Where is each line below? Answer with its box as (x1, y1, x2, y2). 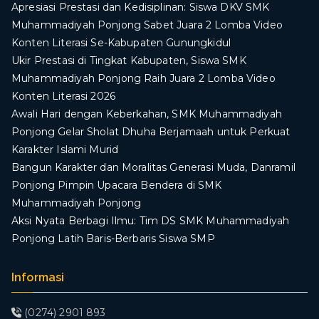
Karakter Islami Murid (11, 143, 119, 157)
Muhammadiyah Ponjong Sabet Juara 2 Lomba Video (11, 19, 283, 32)
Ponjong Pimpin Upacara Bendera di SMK (11, 179, 222, 192)
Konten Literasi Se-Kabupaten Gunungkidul (11, 36, 231, 50)
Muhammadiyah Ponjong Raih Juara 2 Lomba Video (11, 72, 276, 85)
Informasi (11, 271, 65, 285)
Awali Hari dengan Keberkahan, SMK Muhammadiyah (11, 108, 282, 121)
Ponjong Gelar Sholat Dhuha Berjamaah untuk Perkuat (11, 125, 291, 139)
